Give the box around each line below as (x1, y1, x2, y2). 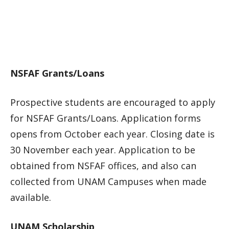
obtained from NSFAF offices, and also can (10, 159, 196, 172)
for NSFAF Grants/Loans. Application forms (10, 112, 201, 124)
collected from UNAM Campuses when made (10, 175, 207, 188)
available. (10, 191, 51, 203)
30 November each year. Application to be (10, 144, 195, 156)
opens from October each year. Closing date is (10, 128, 215, 140)
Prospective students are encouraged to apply (10, 96, 215, 108)
